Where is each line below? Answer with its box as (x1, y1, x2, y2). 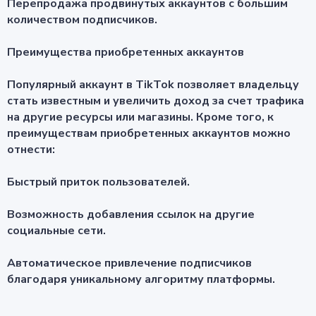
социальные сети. (7, 223, 106, 239)
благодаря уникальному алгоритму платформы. (7, 272, 275, 288)
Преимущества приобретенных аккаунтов (7, 44, 244, 61)
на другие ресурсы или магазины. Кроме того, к (7, 109, 274, 126)
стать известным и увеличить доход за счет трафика (7, 93, 304, 109)
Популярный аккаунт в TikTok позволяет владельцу (7, 77, 299, 93)
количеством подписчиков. (7, 12, 157, 28)
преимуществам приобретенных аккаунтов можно (7, 126, 291, 142)
